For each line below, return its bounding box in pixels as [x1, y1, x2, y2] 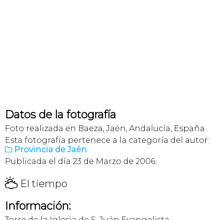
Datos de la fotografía [5, 108, 116, 121]
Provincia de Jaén [14, 145, 87, 154]
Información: [5, 199, 71, 213]
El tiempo [18, 178, 67, 190]
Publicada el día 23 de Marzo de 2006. [5, 157, 157, 166]
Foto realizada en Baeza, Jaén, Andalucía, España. [5, 124, 206, 133]
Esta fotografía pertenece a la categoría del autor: [5, 136, 209, 145]
